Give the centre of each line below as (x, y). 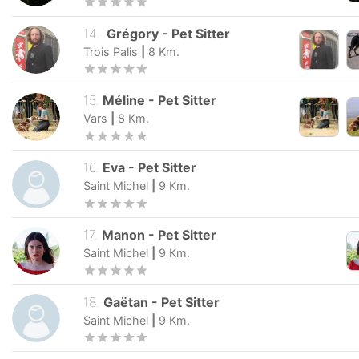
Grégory (131, 33)
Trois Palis (111, 51)
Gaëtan (128, 302)
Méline (126, 101)
